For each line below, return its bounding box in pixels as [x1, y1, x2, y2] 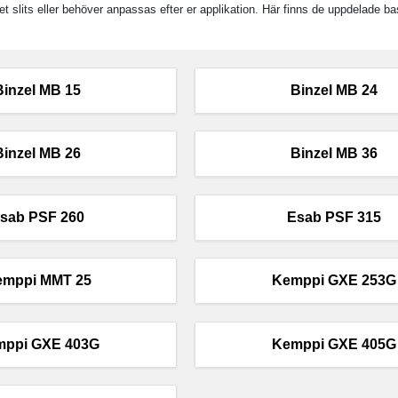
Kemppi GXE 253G [271, 273, 396, 289]
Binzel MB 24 [290, 82, 378, 98]
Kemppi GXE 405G [271, 336, 396, 352]
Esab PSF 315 [286, 209, 381, 225]
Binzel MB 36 [290, 146, 378, 162]
